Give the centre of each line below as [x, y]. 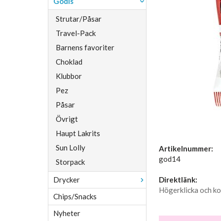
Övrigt [67, 119]
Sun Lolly [71, 147]
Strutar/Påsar [79, 19]
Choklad [69, 62]
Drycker [67, 180]
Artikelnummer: [186, 148]
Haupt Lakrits [78, 133]
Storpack [70, 162]
